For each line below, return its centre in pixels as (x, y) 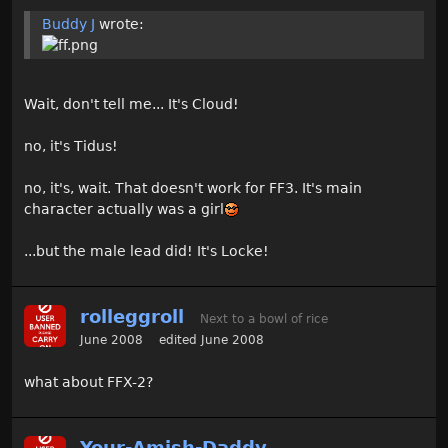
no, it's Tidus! (71, 145)
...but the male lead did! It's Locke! (146, 250)
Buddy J (68, 23)
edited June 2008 (211, 339)
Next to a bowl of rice (264, 318)
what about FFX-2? (88, 381)
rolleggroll (132, 316)
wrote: (119, 23)
